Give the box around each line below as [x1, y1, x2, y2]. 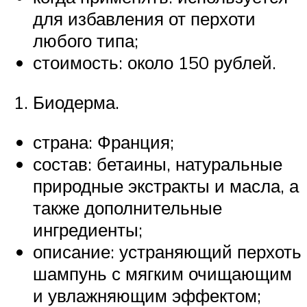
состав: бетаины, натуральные [33, 152, 282, 175]
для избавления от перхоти [33, 8, 256, 30]
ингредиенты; [33, 218, 143, 241]
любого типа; [33, 29, 138, 52]
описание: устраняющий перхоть [33, 240, 302, 262]
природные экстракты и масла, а [33, 174, 299, 197]
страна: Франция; [33, 130, 174, 153]
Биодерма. [33, 90, 119, 113]
